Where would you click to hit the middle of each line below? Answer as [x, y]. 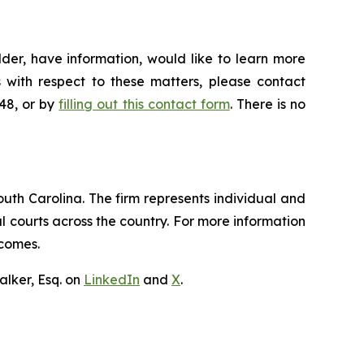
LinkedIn [112, 279]
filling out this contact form [144, 104]
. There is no [268, 104]
